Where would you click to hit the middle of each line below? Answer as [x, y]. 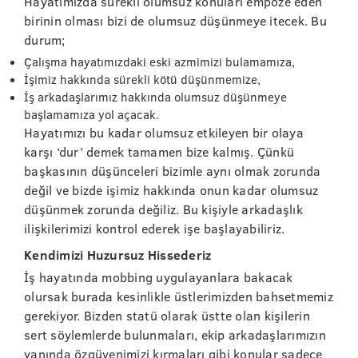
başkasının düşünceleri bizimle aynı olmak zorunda [173, 171]
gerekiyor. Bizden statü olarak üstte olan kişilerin [167, 315]
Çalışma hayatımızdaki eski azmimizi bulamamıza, [159, 62]
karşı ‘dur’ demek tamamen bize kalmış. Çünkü [159, 151]
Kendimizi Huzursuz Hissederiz [118, 255]
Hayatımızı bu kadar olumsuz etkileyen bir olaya [164, 132]
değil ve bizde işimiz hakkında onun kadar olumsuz [171, 190]
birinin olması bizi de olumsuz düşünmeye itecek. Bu [175, 20]
